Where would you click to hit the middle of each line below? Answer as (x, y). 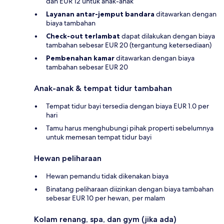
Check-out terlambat (83, 36)
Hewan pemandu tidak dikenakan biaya (107, 176)
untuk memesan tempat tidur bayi (99, 137)
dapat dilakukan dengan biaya (167, 36)
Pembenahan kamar (80, 58)
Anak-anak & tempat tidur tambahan (103, 88)
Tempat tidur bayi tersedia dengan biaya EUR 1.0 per (127, 106)
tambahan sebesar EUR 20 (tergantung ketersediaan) (129, 45)
